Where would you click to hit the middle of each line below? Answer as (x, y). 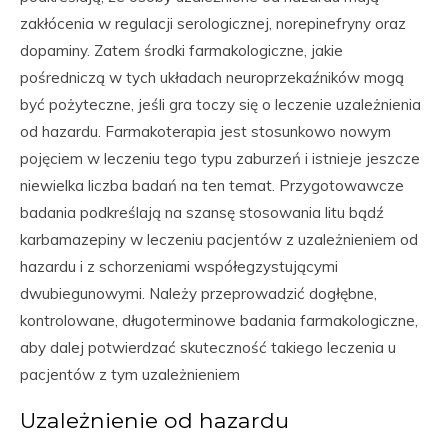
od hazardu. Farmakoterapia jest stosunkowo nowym (205, 131)
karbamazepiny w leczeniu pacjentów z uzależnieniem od (219, 239)
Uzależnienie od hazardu (154, 420)
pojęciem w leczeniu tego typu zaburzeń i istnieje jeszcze (220, 158)
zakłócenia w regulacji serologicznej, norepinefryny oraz (213, 23)
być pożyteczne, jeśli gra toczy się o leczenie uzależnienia (220, 104)
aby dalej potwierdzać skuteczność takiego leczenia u (208, 347)
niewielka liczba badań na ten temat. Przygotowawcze (212, 185)
